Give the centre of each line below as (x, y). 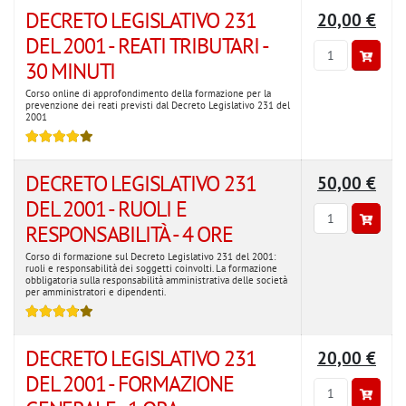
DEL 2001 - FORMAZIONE (130, 384)
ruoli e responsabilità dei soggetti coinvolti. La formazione (151, 268)
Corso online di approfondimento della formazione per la (148, 93)
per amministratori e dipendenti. (96, 292)
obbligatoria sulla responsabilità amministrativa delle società (156, 280)
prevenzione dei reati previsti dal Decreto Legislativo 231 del (158, 105)
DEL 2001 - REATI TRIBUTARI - (146, 46)
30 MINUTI (71, 71)
